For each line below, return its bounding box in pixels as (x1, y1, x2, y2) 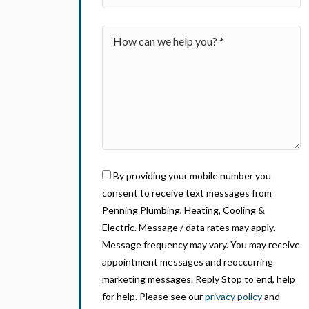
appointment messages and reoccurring (102, 256, 273, 268)
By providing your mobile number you (113, 170, 271, 181)
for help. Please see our (102, 290, 205, 302)
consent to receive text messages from (102, 187, 272, 199)
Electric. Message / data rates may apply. (102, 221, 275, 233)
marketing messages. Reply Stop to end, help (102, 273, 295, 285)
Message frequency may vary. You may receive (102, 239, 300, 250)
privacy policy (205, 290, 262, 302)
